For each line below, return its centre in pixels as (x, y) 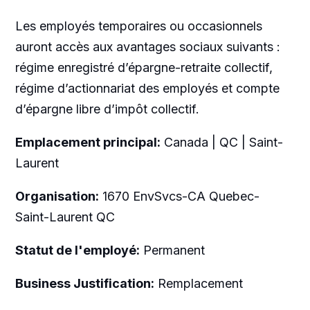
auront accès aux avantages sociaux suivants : (147, 46)
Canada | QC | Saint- (221, 142)
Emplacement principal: (88, 142)
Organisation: (57, 196)
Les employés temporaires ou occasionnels (138, 26)
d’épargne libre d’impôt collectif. (107, 109)
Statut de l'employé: (77, 250)
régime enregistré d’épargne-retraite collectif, (144, 67)
